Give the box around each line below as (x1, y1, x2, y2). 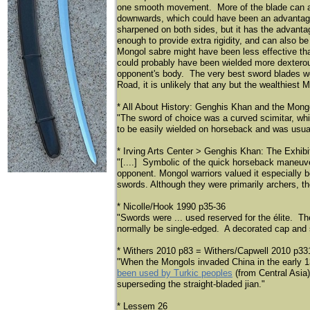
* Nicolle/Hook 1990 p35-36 (117, 201, 226, 212)
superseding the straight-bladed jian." (117, 279, 265, 289)
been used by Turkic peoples (117, 268, 232, 278)
